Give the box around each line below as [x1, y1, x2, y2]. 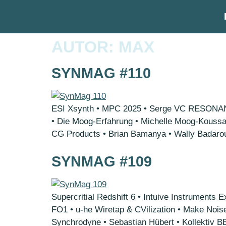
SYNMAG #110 [51, 65, 151, 81]
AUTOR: [51, 38, 119, 56]
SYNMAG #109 [51, 153, 152, 169]
